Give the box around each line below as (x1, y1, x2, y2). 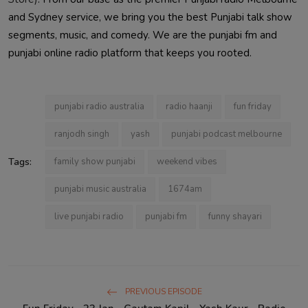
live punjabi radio (54, 210, 124, 223)
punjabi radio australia (54, 100, 144, 113)
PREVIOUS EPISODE (122, 285, 202, 297)
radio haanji (166, 100, 212, 113)
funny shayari (208, 210, 262, 223)
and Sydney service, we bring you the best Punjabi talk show (8, 10, 292, 24)
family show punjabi (54, 155, 135, 168)
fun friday (234, 100, 272, 113)
